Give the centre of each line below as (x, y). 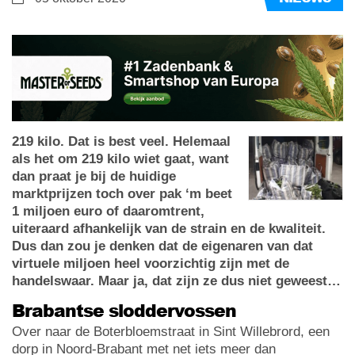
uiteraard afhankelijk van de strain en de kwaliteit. (169, 228)
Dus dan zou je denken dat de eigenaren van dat (162, 246)
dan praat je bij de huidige (94, 176)
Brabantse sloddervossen (124, 310)
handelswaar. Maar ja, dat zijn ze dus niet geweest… (176, 281)
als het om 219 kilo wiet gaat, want (120, 158)
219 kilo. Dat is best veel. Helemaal (121, 141)
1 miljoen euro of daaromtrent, (108, 211)
